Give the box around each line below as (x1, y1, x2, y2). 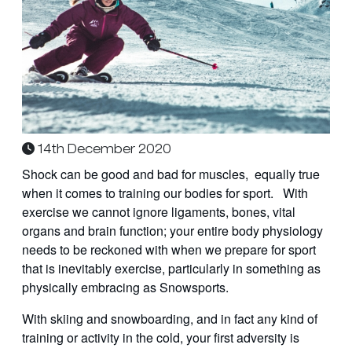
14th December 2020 (35, 143, 171, 156)
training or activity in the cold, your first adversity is (22, 328, 299, 347)
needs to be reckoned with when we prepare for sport (22, 240, 316, 259)
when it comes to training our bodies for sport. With (22, 184, 308, 203)
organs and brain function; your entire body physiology (22, 222, 323, 240)
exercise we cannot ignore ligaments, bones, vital (22, 203, 295, 222)
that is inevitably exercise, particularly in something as (22, 259, 321, 278)
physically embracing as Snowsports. (22, 278, 229, 297)
